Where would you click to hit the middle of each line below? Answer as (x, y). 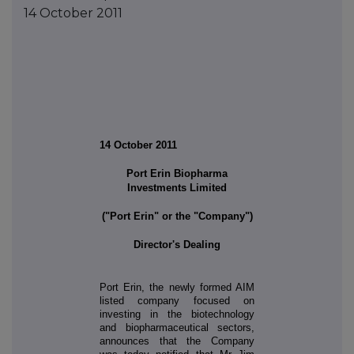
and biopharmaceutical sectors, (177, 328)
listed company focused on (177, 301)
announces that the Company (177, 341)
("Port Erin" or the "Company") (177, 217)
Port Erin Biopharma (177, 174)
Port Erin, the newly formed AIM (177, 288)
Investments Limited (177, 188)
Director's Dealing (177, 245)
